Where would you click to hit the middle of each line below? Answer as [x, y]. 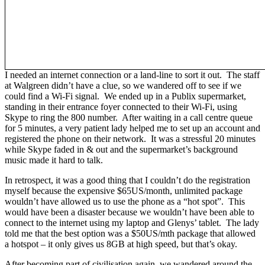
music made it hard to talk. [54, 160]
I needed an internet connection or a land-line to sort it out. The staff [132, 75]
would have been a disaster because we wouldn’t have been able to [130, 212]
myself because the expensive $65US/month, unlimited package [124, 190]
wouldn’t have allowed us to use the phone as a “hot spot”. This [125, 201]
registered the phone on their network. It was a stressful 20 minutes [130, 138]
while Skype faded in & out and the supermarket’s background [121, 149]
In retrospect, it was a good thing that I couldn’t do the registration [127, 180]
